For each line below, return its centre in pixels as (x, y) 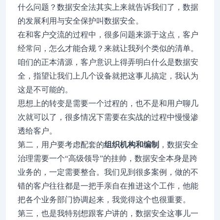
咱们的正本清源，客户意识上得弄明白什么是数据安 (108, 62)
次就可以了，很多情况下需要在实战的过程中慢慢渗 (108, 117)
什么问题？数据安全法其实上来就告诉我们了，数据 (108, 7)
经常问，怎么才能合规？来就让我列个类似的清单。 (108, 48)
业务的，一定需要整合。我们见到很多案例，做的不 (108, 172)
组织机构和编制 (132, 145)
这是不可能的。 (45, 90)
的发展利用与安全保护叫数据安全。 (81, 21)
